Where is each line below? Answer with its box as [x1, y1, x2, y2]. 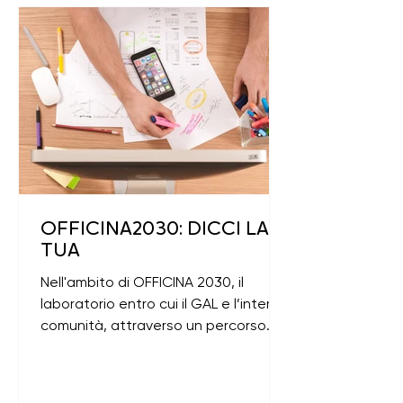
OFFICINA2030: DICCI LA [40, 219, 269, 240]
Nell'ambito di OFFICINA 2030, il [40, 273, 244, 291]
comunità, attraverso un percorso [40, 317, 266, 334]
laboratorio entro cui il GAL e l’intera [40, 295, 280, 312]
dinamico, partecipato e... [40, 338, 211, 355]
